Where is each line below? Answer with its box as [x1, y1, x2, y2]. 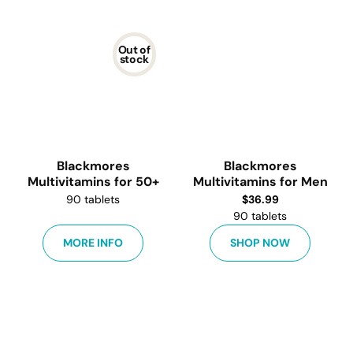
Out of [117, 42, 150, 57]
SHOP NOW [230, 236, 290, 250]
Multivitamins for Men [192, 173, 328, 190]
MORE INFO [63, 236, 123, 250]
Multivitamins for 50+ [27, 173, 159, 190]
